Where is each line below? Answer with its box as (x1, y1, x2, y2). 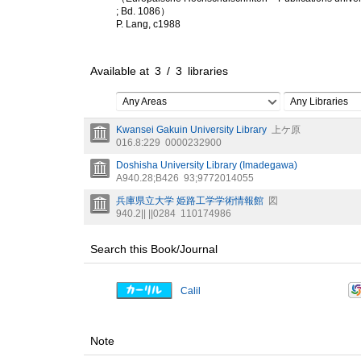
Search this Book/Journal (90, 243, 218, 256)
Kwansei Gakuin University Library (116, 124, 267, 136)
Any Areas (122, 96, 167, 108)
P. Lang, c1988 (116, 19, 180, 31)
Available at (90, 64, 155, 78)
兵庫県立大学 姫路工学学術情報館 (116, 195, 263, 207)
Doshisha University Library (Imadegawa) (116, 160, 297, 172)
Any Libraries (290, 96, 348, 108)
